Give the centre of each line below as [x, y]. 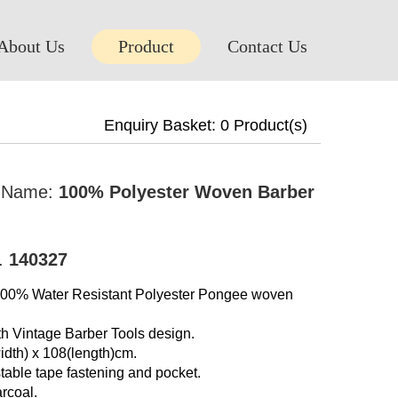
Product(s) [268, 125]
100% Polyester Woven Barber [187, 192]
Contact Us [267, 46]
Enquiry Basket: [162, 125]
